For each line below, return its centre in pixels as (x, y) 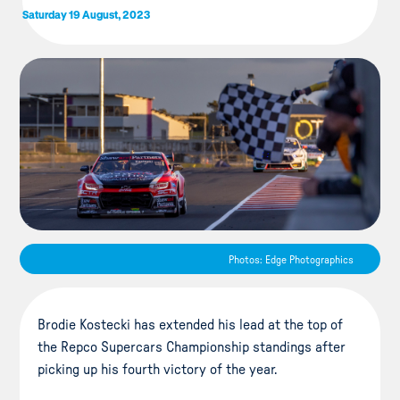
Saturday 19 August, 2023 (86, 14)
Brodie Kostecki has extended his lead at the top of (191, 325)
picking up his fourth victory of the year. (158, 369)
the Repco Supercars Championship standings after (192, 347)
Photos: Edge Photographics (291, 259)
